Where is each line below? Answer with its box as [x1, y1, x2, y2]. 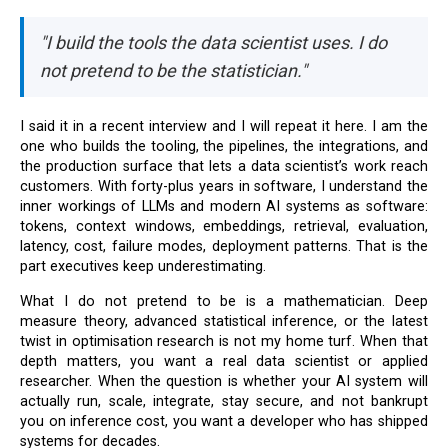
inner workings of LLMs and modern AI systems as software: [20, 198, 428, 216]
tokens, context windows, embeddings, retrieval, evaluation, [20, 218, 428, 236]
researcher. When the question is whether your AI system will [20, 372, 428, 390]
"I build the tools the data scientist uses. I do [40, 32, 388, 54]
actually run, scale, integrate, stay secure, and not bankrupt [20, 392, 428, 410]
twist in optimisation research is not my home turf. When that [20, 332, 428, 350]
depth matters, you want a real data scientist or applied [20, 352, 428, 370]
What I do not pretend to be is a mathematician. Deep [20, 292, 34, 310]
